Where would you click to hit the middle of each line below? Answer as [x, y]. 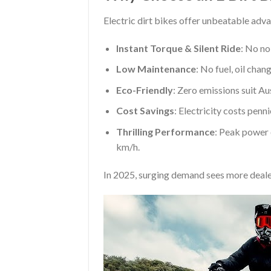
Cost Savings [145, 111]
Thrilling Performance [165, 132]
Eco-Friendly [144, 90]
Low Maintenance [156, 69]
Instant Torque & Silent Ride [178, 48]
